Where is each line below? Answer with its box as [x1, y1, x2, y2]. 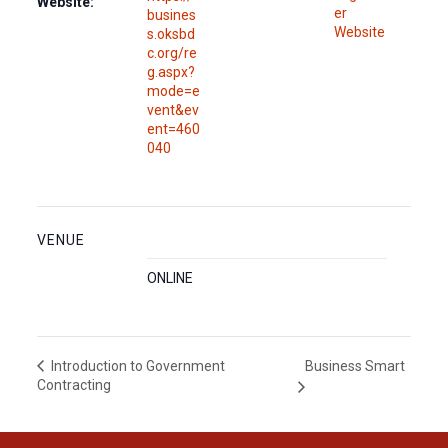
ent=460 [146, 121, 200, 137]
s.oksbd [146, 26, 195, 42]
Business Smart [305, 358, 406, 374]
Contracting [36, 377, 111, 394]
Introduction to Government [47, 358, 225, 375]
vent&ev [146, 102, 199, 118]
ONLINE [146, 270, 193, 286]
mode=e [146, 83, 200, 99]
